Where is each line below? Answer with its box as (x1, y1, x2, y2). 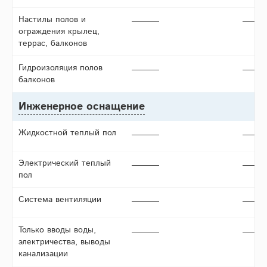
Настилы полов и (18, 14, 86, 26)
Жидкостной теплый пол (18, 127, 116, 139)
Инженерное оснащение (18, 99, 145, 115)
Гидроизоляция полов (18, 62, 103, 74)
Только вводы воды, (18, 224, 96, 237)
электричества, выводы (18, 236, 110, 249)
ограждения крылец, (18, 26, 100, 38)
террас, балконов (18, 38, 87, 50)
